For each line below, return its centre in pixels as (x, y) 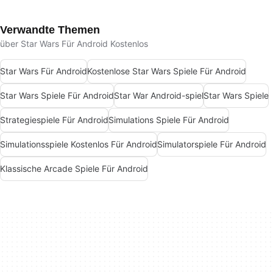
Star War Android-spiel (159, 96)
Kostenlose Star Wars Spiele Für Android (167, 71)
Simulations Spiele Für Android (169, 120)
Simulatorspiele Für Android (212, 144)
